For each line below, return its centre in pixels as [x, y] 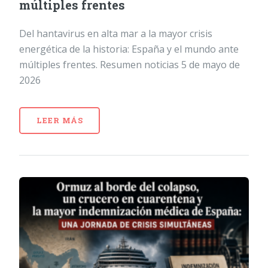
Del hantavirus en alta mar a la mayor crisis [116, 34]
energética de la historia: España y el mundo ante [129, 49]
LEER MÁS [60, 121]
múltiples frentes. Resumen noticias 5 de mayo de [130, 65]
